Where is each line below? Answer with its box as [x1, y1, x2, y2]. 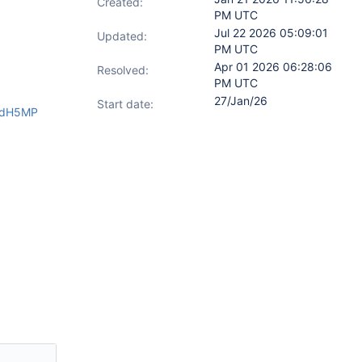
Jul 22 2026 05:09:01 [214, 26, 328, 40]
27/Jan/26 [214, 94, 267, 107]
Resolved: [97, 63, 149, 77]
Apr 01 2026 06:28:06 [214, 60, 332, 74]
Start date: [97, 97, 154, 111]
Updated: [97, 29, 147, 43]
